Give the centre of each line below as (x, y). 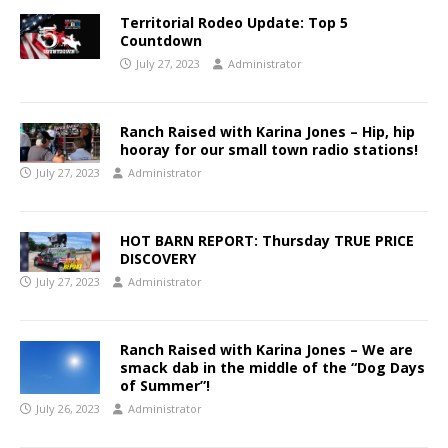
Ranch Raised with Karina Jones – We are (266, 349)
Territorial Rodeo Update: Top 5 (234, 22)
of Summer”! (165, 385)
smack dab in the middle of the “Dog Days (272, 367)
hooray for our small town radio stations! (269, 149)
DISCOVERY (158, 258)
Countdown (161, 40)
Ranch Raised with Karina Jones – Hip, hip (267, 131)
